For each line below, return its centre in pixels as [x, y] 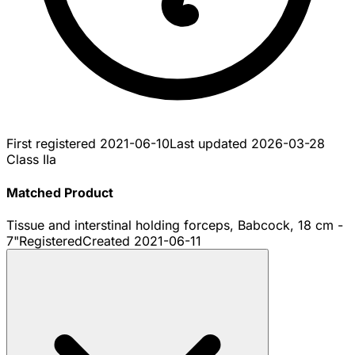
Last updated [210, 144]
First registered [53, 144]
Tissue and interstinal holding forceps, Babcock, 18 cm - [175, 225]
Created [108, 240]
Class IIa [31, 160]
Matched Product [60, 192]
